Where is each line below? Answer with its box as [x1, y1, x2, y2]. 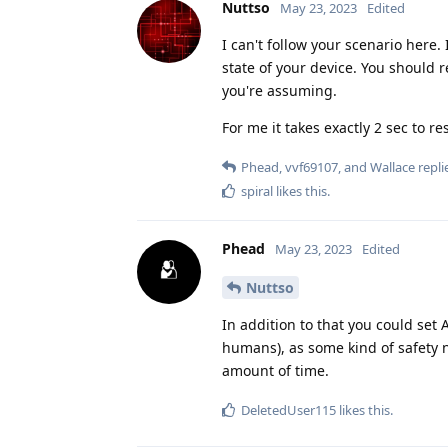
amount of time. [222, 361, 329, 381]
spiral [241, 182, 273, 201]
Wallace [370, 158, 415, 177]
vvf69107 [285, 158, 338, 177]
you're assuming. [222, 81, 337, 101]
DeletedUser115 [241, 401, 336, 420]
